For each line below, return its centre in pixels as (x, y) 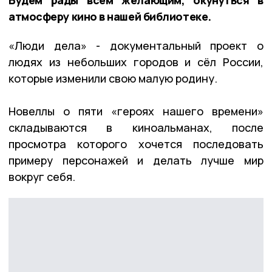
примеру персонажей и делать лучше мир (136, 160)
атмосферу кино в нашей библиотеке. (110, 16)
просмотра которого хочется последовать (136, 144)
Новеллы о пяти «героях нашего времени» (136, 111)
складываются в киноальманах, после (136, 127)
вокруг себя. (42, 176)
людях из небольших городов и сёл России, (136, 62)
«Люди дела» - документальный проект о (136, 45)
